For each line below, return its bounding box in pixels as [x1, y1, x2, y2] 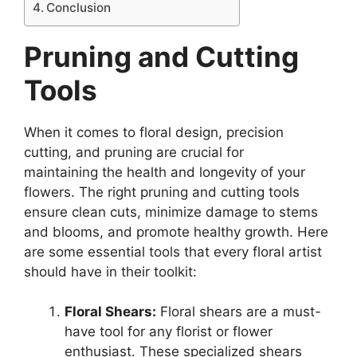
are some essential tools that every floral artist [24, 243, 322, 260]
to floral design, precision [123, 124, 284, 140]
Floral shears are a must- [156, 304, 321, 320]
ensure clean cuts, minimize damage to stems [24, 203, 318, 220]
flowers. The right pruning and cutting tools [24, 183, 300, 200]
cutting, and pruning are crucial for [24, 143, 244, 160]
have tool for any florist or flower [65, 324, 273, 340]
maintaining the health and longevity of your [24, 163, 305, 180]
